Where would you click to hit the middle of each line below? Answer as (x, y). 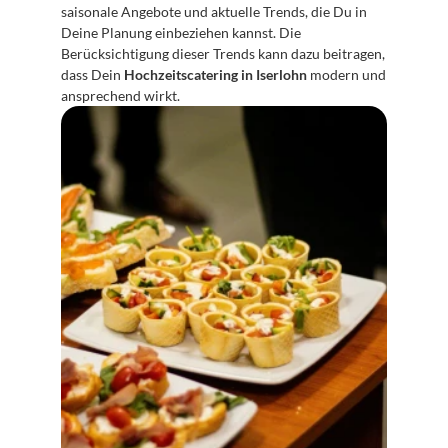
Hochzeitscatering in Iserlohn (215, 74)
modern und (346, 74)
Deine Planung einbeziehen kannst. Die (181, 32)
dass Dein (92, 74)
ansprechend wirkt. (120, 95)
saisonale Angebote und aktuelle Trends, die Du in (214, 11)
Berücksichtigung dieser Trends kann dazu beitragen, (223, 53)
